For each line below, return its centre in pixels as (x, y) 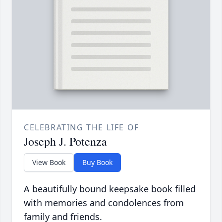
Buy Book (97, 162)
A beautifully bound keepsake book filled (110, 189)
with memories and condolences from (104, 202)
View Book (49, 162)
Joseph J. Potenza (65, 141)
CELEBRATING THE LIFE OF (82, 127)
